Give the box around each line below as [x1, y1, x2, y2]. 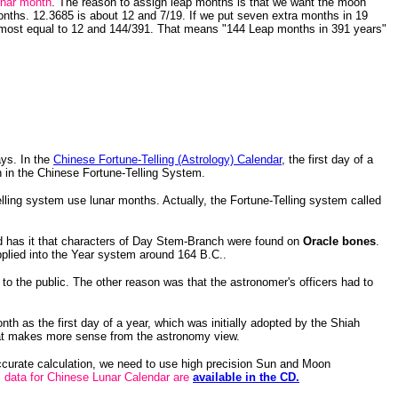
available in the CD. [193, 370, 299, 384]
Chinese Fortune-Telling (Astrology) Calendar [53, 153, 282, 166]
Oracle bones [303, 235, 376, 248]
